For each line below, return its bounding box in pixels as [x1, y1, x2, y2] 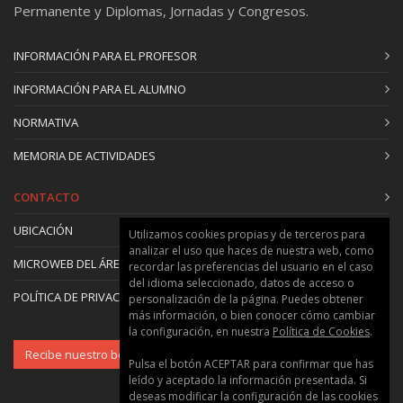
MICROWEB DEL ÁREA [13, 255, 127, 272]
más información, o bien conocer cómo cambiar [129, 308, 375, 323]
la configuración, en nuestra [129, 324, 273, 339]
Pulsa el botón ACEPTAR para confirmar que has [129, 356, 373, 372]
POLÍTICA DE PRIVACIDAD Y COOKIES [13, 288, 206, 305]
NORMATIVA [13, 113, 78, 130]
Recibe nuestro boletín [25, 345, 148, 363]
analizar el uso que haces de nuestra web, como [129, 243, 374, 258]
